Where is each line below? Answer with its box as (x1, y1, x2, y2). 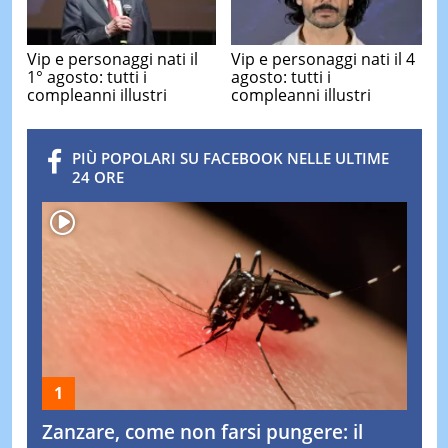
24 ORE (71, 167, 124, 188)
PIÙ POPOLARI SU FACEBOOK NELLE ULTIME (71, 148, 389, 169)
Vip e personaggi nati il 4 (231, 48, 415, 71)
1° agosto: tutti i (26, 65, 147, 88)
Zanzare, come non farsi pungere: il (41, 418, 363, 445)
